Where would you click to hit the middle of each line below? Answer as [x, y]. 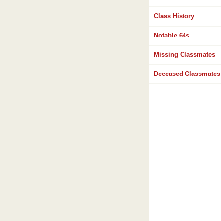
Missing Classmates [184, 55]
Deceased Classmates [187, 74]
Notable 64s [172, 36]
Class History [174, 16]
